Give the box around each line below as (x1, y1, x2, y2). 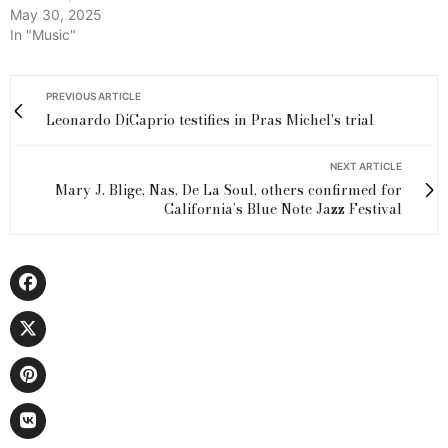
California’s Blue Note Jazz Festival (164, 198, 402, 221)
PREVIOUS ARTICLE (46, 90, 141, 103)
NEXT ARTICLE (330, 160, 402, 173)
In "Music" (10, 26, 76, 44)
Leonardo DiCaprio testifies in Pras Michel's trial (46, 109, 374, 132)
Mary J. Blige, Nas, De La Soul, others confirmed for (55, 179, 402, 202)
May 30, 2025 (10, 6, 102, 24)
